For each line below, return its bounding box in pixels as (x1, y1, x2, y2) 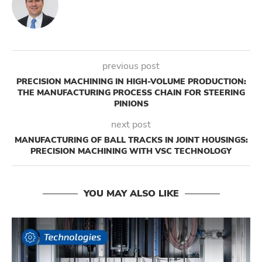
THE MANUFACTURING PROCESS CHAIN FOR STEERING (17, 87, 245, 99)
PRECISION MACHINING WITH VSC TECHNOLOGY (30, 146, 232, 157)
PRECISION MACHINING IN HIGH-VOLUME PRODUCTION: (16, 76, 246, 88)
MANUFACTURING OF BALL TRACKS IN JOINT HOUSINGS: (14, 135, 248, 146)
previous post (102, 60, 160, 73)
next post (111, 118, 151, 132)
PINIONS (113, 98, 149, 110)
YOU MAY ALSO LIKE (83, 187, 179, 201)
